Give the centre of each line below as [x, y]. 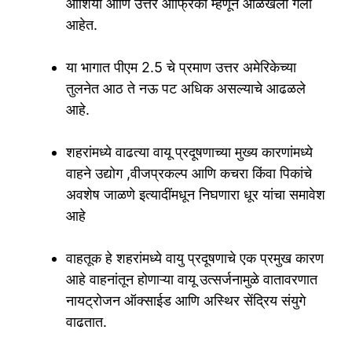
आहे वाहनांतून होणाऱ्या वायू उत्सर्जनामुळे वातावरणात [192, 280]
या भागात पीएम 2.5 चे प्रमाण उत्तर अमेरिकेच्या [181, 68]
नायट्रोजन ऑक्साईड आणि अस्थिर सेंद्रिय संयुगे [186, 301]
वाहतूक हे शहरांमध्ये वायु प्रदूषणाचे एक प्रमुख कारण [195, 258]
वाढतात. [86, 322]
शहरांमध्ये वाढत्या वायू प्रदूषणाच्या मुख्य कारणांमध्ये [189, 152]
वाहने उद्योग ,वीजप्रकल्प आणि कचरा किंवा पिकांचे [189, 174]
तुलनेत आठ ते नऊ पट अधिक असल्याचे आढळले [186, 89]
